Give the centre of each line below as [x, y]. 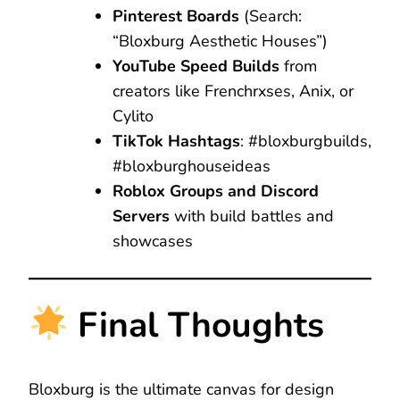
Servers [141, 217]
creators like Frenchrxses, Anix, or [233, 92]
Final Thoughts [196, 326]
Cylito [133, 117]
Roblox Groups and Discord [216, 192]
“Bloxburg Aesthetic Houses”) [220, 42]
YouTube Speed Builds [196, 67]
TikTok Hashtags [176, 142]
